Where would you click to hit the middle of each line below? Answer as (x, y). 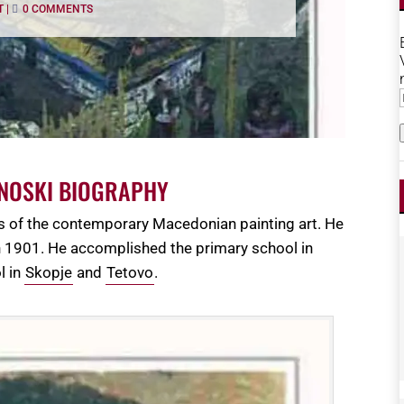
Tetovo (130, 273)
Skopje (49, 273)
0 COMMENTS (57, 9)
